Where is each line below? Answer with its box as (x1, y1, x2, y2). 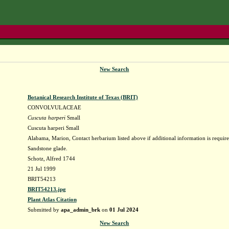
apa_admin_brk (60, 207, 100, 213)
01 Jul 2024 (109, 207, 139, 213)
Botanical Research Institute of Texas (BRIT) (27, 94, 138, 100)
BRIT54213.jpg (27, 186, 66, 192)
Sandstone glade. (27, 145, 67, 151)
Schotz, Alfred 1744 (27, 155, 75, 162)
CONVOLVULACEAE (27, 104, 81, 110)
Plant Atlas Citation (27, 196, 77, 202)
